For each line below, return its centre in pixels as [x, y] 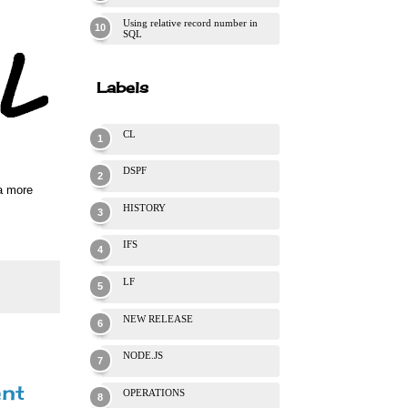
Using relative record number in [190, 22]
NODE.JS [143, 356]
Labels [122, 87]
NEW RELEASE [158, 318]
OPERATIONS [154, 392]
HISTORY [144, 207]
